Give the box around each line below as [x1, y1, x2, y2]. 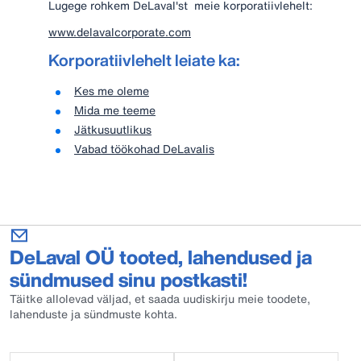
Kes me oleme [74, 82, 149, 99]
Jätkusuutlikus [74, 121, 151, 138]
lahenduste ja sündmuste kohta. [10, 305, 177, 322]
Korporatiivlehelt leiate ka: [48, 48, 239, 72]
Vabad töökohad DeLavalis [74, 140, 214, 157]
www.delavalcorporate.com [48, 23, 191, 40]
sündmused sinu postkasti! [10, 265, 247, 294]
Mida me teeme [74, 102, 156, 118]
